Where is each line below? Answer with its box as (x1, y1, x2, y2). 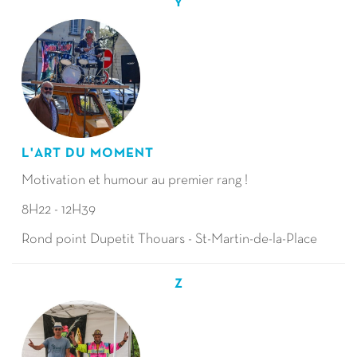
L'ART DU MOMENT (22, 147, 154, 159)
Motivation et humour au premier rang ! (22, 174, 248, 187)
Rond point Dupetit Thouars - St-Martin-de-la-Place (22, 233, 317, 246)
